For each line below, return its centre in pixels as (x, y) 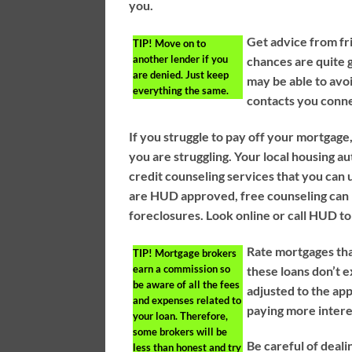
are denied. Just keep (181, 74)
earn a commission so (182, 268)
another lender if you (181, 59)
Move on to (180, 43)
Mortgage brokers (195, 253)
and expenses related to (187, 300)
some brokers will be (180, 331)
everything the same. (181, 90)
